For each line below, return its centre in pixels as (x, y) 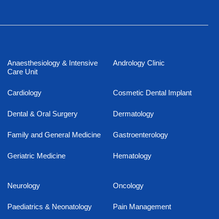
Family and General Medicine (54, 135)
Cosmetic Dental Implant (152, 93)
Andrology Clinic (139, 63)
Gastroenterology (140, 135)
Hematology (132, 156)
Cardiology (24, 93)
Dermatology (133, 114)
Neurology (23, 186)
